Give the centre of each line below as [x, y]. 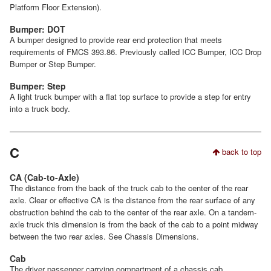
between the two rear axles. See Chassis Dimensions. [104, 236]
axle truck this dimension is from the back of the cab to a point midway [134, 224]
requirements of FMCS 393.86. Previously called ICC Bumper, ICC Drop [135, 51]
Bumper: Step [38, 86]
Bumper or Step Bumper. [53, 64]
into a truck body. [40, 108]
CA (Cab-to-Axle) [44, 177]
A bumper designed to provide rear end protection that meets [116, 39]
